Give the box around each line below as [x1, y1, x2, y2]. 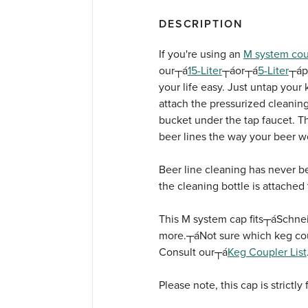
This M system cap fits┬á [158, 212, 276, 226]
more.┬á [158, 229, 199, 243]
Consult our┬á [158, 245, 228, 259]
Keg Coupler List [227, 245, 307, 259]
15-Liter [187, 64, 222, 78]
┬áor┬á [221, 64, 258, 78]
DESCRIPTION [158, 17, 243, 31]
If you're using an [158, 47, 243, 61]
